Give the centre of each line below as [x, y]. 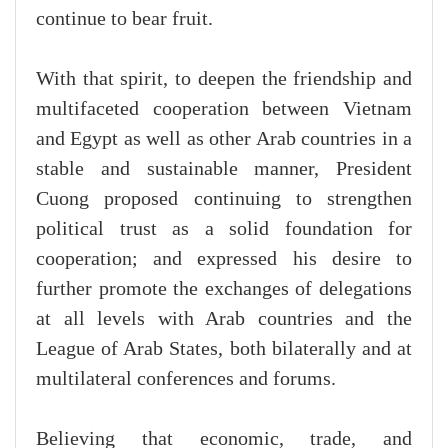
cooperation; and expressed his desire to [224, 258]
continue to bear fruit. [124, 18]
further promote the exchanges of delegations [224, 288]
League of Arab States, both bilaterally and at [224, 348]
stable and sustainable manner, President [224, 168]
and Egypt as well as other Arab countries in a [224, 138]
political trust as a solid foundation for [224, 228]
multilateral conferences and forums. [186, 378]
